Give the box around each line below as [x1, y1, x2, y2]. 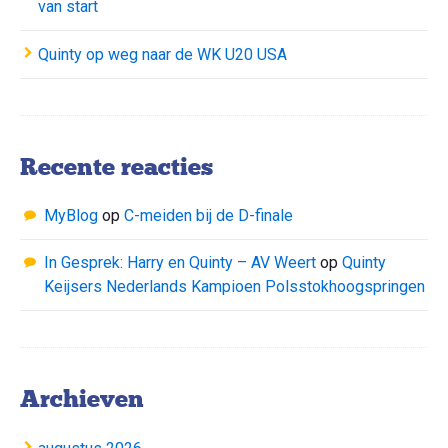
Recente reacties [20, 151, 213, 181]
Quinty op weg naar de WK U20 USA [38, 44, 287, 64]
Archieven [20, 384, 144, 414]
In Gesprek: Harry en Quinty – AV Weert [44, 253, 316, 273]
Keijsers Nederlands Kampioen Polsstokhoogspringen [44, 277, 425, 297]
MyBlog [44, 205, 98, 225]
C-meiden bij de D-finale [124, 205, 293, 225]
